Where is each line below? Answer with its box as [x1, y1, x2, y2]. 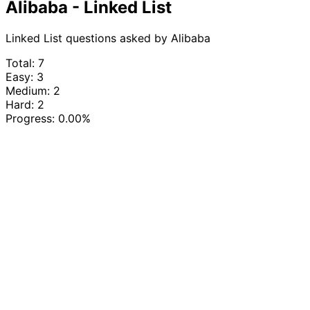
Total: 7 [6, 55, 44, 70]
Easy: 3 [6, 69, 44, 84]
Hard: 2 [6, 97, 44, 111]
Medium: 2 [6, 83, 60, 98]
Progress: [6, 111, 58, 125]
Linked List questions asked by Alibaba [6, 30, 210, 45]
